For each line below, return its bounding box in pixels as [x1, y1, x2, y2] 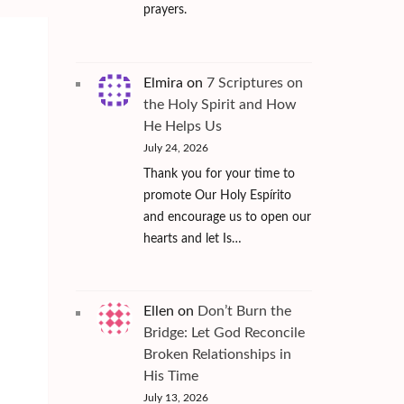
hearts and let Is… [142, 232, 242, 245]
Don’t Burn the [197, 304, 291, 319]
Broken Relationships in [142, 347, 291, 363]
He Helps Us [142, 118, 222, 133]
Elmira [142, 75, 183, 90]
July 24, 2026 [142, 142, 208, 153]
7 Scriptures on [206, 75, 303, 90]
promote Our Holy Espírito [142, 188, 291, 202]
